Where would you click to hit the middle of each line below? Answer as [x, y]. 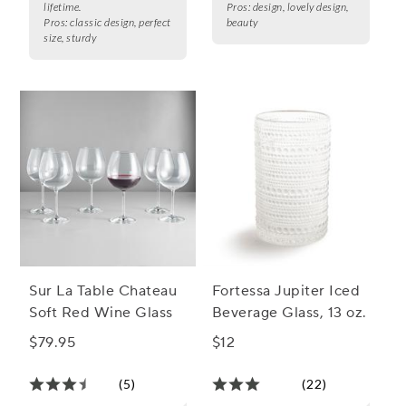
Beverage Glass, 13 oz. [289, 313]
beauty [242, 23]
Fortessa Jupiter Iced [286, 291]
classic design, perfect [121, 23]
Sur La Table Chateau [103, 291]
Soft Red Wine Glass [101, 313]
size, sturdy [70, 38]
